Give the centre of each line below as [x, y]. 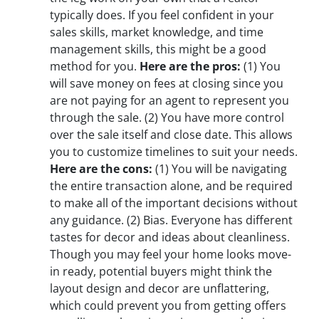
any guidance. [88, 220]
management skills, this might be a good [158, 49]
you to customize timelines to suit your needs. [174, 151]
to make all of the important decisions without [174, 203]
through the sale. [96, 117]
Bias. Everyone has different [216, 220]
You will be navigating [228, 168]
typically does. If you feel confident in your [162, 15]
